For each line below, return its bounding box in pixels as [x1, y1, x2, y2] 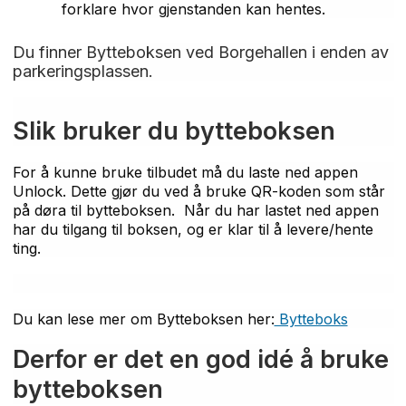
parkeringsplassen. [12, 61, 162, 81]
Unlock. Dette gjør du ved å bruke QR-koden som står [12, 181, 385, 200]
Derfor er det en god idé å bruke [12, 343, 389, 374]
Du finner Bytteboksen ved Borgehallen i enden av [12, 42, 389, 62]
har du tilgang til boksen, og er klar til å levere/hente [12, 219, 373, 238]
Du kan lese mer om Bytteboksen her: [12, 309, 275, 328]
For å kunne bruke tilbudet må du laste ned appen [12, 162, 358, 181]
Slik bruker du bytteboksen [12, 115, 335, 146]
